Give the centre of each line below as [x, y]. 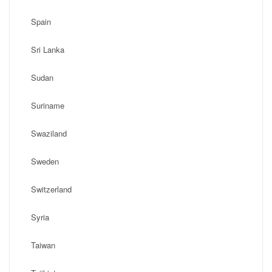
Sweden [45, 161]
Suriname [48, 105]
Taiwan [43, 245]
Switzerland [51, 189]
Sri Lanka [48, 49]
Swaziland [49, 133]
